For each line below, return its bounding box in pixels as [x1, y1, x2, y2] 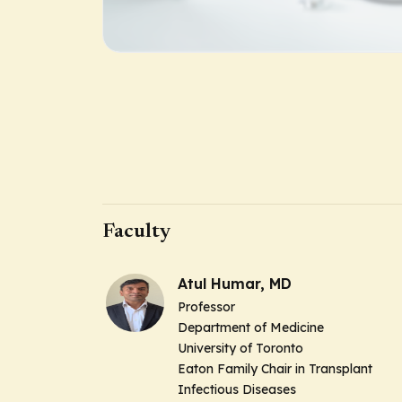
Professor [178, 299, 235, 315]
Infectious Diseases [178, 381, 296, 398]
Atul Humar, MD [178, 275, 292, 293]
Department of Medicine [178, 319, 324, 336]
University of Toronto [178, 340, 303, 356]
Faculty [102, 222, 170, 242]
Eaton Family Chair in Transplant [178, 361, 372, 377]
